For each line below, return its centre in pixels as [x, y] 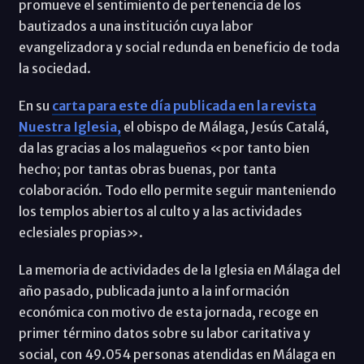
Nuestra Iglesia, [69, 127]
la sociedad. [54, 69]
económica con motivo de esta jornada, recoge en [168, 312]
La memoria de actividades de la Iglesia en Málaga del [179, 270]
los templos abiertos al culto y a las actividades [160, 212]
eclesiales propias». [82, 233]
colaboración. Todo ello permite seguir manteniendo [177, 191]
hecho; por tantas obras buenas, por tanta [147, 169]
